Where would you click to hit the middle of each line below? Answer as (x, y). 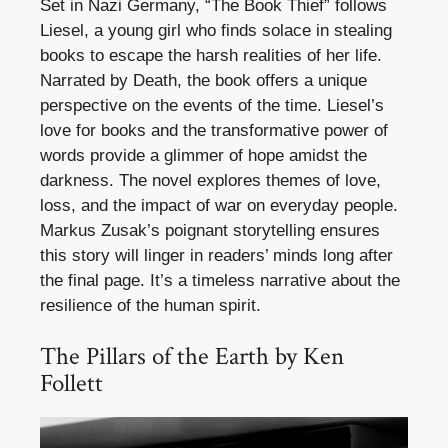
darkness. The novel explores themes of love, (210, 180)
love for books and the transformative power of (214, 130)
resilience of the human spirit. (150, 305)
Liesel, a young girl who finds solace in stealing (216, 30)
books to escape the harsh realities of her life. (211, 55)
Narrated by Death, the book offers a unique (203, 80)
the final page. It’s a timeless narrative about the (220, 280)
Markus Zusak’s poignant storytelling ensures (210, 230)
